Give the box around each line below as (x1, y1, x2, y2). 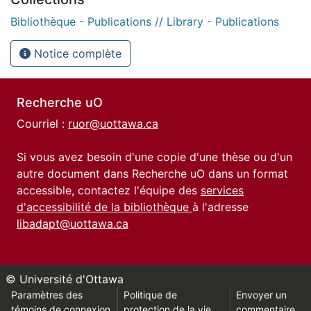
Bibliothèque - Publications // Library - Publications (10, 14, 279, 28)
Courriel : (17, 117, 68, 131)
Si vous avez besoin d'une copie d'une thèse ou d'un (17, 150, 292, 164)
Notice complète (31, 46, 121, 60)
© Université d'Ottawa (6, 272, 124, 286)
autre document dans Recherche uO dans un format (17, 167, 288, 180)
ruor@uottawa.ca (68, 117, 158, 131)
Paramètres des (11, 289, 83, 301)
